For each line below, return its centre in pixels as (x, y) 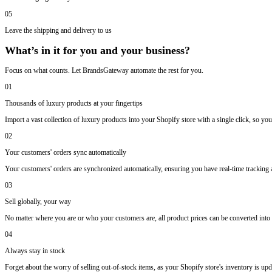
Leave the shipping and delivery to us (58, 31)
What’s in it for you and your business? (97, 51)
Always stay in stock (35, 251)
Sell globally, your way (38, 202)
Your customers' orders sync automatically (66, 153)
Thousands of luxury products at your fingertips (74, 104)
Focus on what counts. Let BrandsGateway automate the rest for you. (104, 71)
